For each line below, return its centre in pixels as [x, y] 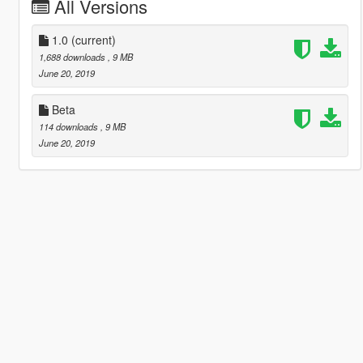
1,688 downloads [73, 56]
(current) [93, 39]
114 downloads [69, 126]
